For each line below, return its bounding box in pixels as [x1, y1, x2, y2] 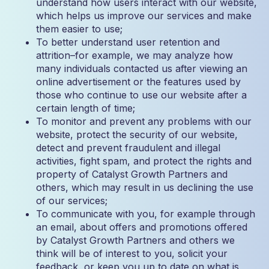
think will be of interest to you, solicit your [36, 247, 228, 259]
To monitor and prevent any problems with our [36, 115, 252, 127]
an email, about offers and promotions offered [36, 221, 247, 233]
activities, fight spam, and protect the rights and [36, 155, 252, 167]
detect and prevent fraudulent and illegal [36, 142, 220, 154]
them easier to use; [36, 23, 122, 35]
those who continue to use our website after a [36, 89, 247, 101]
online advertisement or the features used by [36, 76, 241, 88]
